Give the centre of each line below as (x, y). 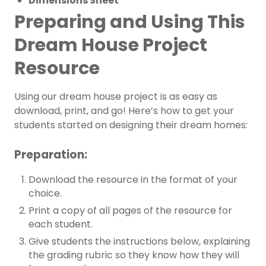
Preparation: (51, 155)
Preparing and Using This (130, 22)
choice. (46, 194)
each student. (62, 224)
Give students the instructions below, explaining (139, 242)
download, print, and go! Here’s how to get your (124, 111)
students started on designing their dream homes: (131, 125)
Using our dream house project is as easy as (116, 97)
